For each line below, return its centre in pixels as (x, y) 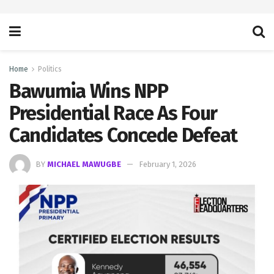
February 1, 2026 (168, 164)
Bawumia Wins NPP (89, 91)
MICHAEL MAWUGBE (84, 164)
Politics (50, 69)
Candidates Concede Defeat (123, 135)
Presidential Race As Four (113, 113)
